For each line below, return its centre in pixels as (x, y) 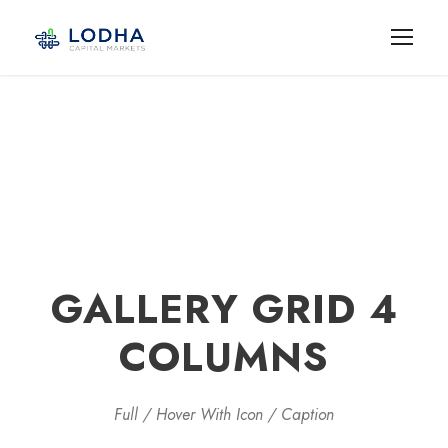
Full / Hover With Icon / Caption (224, 414)
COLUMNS (224, 357)
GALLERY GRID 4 (224, 309)
